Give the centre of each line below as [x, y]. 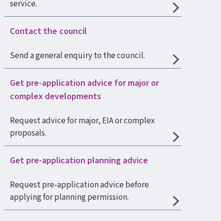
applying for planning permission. [69, 197]
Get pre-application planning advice [79, 161]
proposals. [28, 133]
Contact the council [48, 31]
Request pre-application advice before [79, 185]
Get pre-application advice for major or [84, 83]
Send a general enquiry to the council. [77, 56]
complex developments [55, 96]
